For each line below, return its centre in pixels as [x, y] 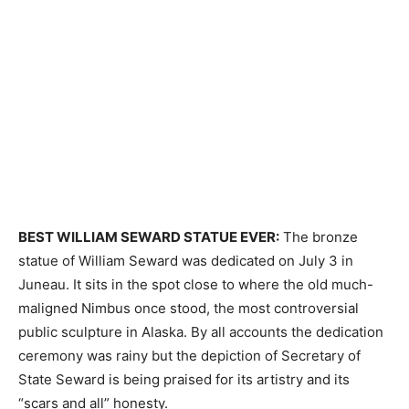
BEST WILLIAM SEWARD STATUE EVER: [149, 237]
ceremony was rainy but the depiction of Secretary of [189, 356]
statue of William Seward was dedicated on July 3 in [186, 261]
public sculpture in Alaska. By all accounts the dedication [201, 332]
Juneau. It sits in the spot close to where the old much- [196, 284]
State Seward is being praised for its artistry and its [184, 379]
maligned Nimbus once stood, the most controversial [189, 308]
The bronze [319, 237]
